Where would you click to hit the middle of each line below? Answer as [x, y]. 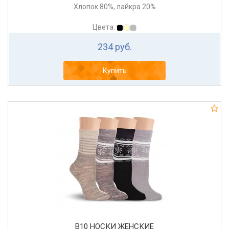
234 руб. [114, 47]
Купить [114, 71]
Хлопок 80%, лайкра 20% [114, 7]
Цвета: [105, 27]
